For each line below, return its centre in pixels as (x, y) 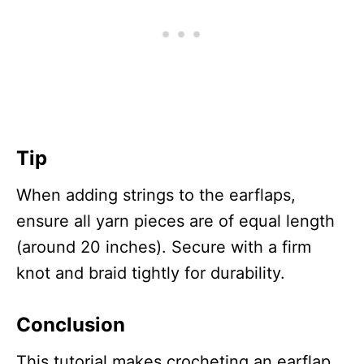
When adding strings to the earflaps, (156, 195)
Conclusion (71, 324)
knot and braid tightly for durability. (151, 273)
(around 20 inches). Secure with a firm (164, 247)
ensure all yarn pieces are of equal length (175, 221)
